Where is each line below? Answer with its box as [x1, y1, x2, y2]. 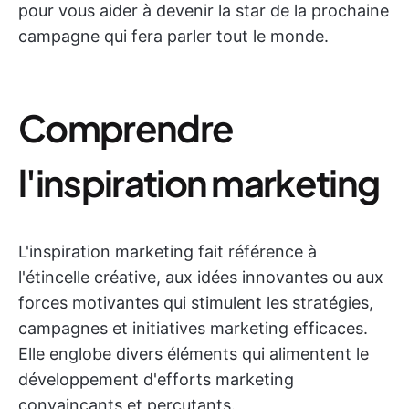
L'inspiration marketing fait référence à [18, 242, 317, 261]
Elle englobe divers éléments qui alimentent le [18, 344, 369, 363]
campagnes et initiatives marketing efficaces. [18, 319, 368, 338]
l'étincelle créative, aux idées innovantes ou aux [18, 267, 383, 287]
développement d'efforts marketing [18, 370, 294, 389]
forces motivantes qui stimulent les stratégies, [18, 293, 373, 312]
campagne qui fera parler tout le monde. [18, 26, 329, 46]
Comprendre [18, 104, 234, 151]
